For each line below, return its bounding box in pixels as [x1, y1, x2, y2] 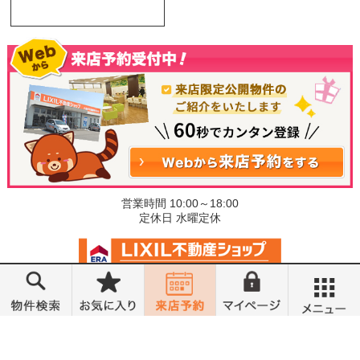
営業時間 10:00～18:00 [121, 197, 239, 211]
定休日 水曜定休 [138, 211, 221, 225]
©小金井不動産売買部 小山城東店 [96, 295, 264, 309]
